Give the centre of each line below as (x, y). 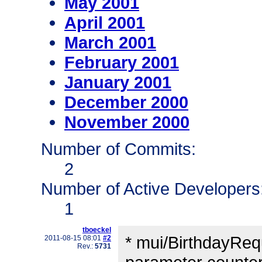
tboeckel (97, 230)
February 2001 (122, 63)
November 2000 (127, 122)
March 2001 (110, 43)
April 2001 (105, 23)
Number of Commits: (118, 149)
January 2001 (118, 82)
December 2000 (126, 102)
